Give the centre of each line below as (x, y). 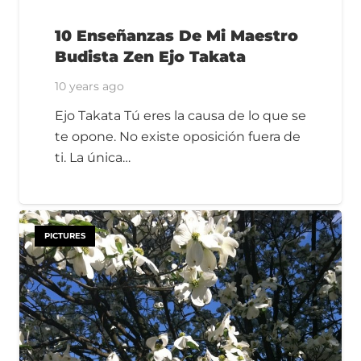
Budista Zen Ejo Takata (150, 56)
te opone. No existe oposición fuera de (178, 136)
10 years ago (89, 86)
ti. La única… (93, 157)
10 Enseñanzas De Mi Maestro (176, 35)
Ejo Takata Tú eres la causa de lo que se (180, 115)
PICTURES (65, 236)
